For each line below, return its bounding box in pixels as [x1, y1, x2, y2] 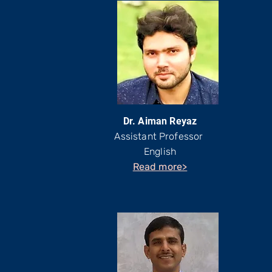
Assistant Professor [114, 131, 206, 142]
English [143, 146, 177, 157]
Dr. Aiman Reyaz [123, 115, 197, 127]
